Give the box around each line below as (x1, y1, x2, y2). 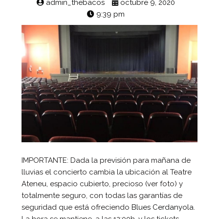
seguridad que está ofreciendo (21, 203, 131, 212)
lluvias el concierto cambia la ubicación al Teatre (21, 168, 192, 177)
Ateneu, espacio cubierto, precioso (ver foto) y (21, 179, 183, 189)
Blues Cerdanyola (131, 203, 194, 212)
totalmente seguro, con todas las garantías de (21, 191, 182, 200)
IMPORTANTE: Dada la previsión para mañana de (21, 156, 191, 165)
